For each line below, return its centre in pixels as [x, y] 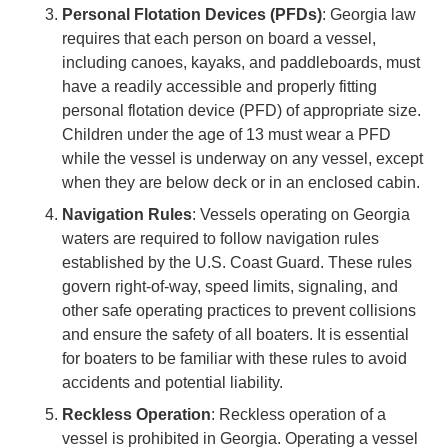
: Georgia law [369, 14]
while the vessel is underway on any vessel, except [243, 158]
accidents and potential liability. [173, 382]
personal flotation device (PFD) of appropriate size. [242, 110]
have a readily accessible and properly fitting [220, 86]
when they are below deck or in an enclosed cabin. [241, 182]
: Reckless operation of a [299, 414]
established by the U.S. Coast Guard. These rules [237, 262]
